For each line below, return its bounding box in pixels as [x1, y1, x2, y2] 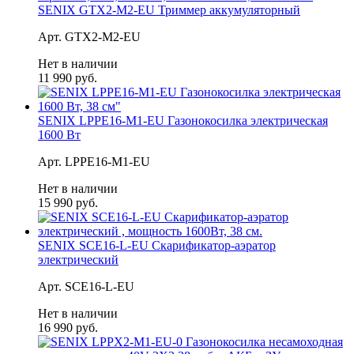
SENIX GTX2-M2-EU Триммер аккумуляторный [38, 2, 300, 17]
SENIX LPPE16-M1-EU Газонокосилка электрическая [38, 113, 328, 127]
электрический [38, 252, 119, 266]
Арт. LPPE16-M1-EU [38, 154, 150, 168]
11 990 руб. [38, 70, 97, 85]
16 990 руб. [38, 320, 98, 334]
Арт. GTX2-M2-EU [38, 29, 141, 43]
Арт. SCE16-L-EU [38, 279, 134, 293]
